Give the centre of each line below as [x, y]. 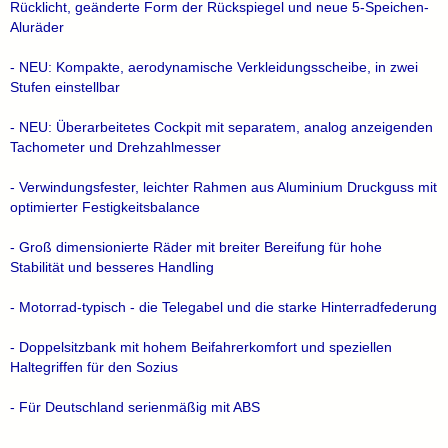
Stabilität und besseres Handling [112, 267]
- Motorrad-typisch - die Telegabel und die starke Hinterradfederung [223, 307]
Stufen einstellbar [65, 87]
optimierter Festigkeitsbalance [105, 207]
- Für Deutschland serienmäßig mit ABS [135, 407]
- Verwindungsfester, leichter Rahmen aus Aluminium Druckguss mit [223, 187]
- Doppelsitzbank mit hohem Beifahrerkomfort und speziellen [201, 347]
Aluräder [37, 27]
